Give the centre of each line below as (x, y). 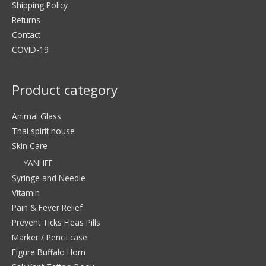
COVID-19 (30, 50)
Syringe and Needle (49, 178)
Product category (65, 90)
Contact (26, 35)
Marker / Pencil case (50, 237)
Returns (26, 20)
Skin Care (30, 146)
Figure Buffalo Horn (49, 252)
